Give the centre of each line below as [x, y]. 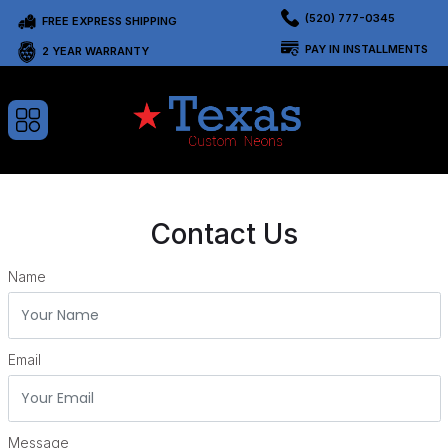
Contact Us [224, 233]
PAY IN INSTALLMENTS [366, 48]
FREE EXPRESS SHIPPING [109, 21]
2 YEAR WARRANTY [95, 51]
